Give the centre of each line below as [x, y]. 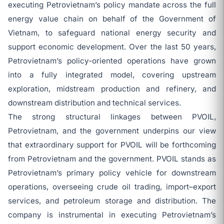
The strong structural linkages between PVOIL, [112, 117]
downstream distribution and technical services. [94, 103]
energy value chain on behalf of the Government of [112, 19]
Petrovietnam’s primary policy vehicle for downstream [112, 173]
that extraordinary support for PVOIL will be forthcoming [112, 145]
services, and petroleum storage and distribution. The [112, 201]
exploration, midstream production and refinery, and [112, 89]
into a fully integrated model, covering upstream [112, 75]
